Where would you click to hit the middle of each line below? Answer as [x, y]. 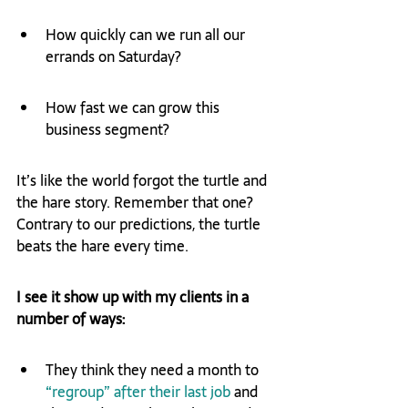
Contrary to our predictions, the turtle [140, 224]
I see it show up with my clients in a [134, 297]
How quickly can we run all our [147, 35]
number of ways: [71, 319]
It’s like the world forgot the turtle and [143, 181]
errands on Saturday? [113, 57]
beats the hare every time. [102, 246]
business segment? [107, 130]
